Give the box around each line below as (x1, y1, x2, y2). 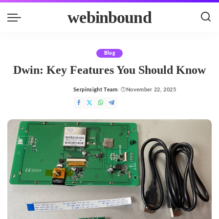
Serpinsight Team (73, 87, 118, 92)
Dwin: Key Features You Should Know (13, 64, 206, 76)
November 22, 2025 (126, 87, 176, 92)
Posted (73, 90, 91, 96)
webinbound (67, 8, 152, 26)
